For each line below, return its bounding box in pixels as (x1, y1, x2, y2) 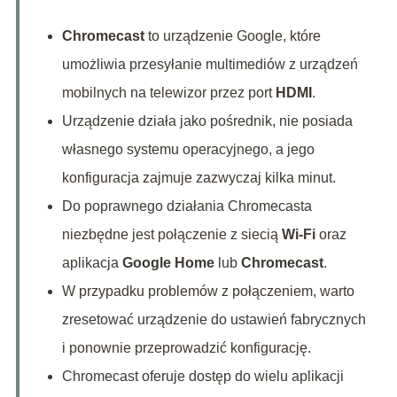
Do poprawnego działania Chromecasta (61, 198, 312, 214)
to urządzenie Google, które (144, 28, 321, 44)
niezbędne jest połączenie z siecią (61, 227, 282, 243)
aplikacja (61, 255, 122, 271)
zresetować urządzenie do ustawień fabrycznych (61, 312, 366, 328)
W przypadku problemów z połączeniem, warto (61, 284, 354, 300)
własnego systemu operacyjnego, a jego (61, 142, 315, 158)
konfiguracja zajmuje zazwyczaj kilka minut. (61, 170, 336, 186)
